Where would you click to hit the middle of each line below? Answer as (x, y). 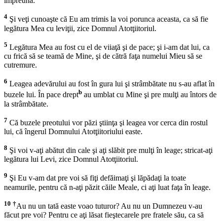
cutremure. (20, 65)
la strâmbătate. (26, 104)
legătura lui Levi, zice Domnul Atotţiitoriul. (71, 159)
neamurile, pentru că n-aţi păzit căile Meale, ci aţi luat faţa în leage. (107, 187)
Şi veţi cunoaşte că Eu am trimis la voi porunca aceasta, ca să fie (108, 19)
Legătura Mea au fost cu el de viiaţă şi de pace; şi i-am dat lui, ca (109, 47)
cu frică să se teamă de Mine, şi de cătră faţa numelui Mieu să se (103, 56)
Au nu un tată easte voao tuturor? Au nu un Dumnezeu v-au (109, 206)
